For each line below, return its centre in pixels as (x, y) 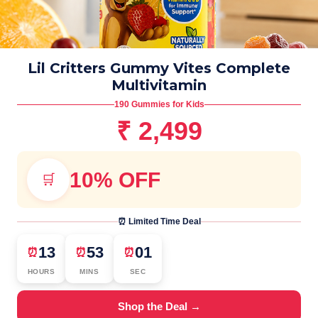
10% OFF (115, 180)
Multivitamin (159, 86)
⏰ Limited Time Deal (159, 222)
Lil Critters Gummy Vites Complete (159, 68)
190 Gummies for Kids (159, 105)
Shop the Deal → (159, 307)
